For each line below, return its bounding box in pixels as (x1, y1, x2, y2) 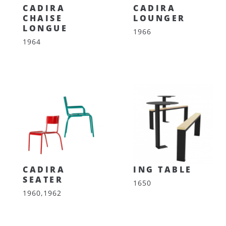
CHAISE (23, 13, 63, 24)
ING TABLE (133, 164, 192, 175)
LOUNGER (133, 13, 186, 24)
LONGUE (23, 23, 68, 34)
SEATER (23, 174, 63, 185)
